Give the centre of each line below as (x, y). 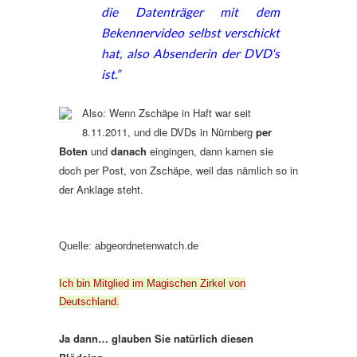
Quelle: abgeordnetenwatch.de (129, 245)
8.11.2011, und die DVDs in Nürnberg (169, 131)
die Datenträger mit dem (190, 12)
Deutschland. (89, 301)
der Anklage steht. (101, 189)
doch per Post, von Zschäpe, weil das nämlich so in (178, 170)
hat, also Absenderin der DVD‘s (190, 53)
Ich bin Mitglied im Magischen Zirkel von (152, 283)
